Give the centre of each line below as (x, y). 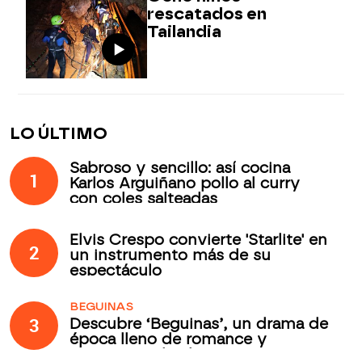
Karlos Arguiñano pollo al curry (185, 183)
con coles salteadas (144, 198)
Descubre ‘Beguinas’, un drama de (199, 324)
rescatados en (207, 14)
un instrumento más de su (170, 256)
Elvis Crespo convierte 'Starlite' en (199, 240)
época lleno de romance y (168, 339)
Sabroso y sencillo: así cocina (180, 168)
